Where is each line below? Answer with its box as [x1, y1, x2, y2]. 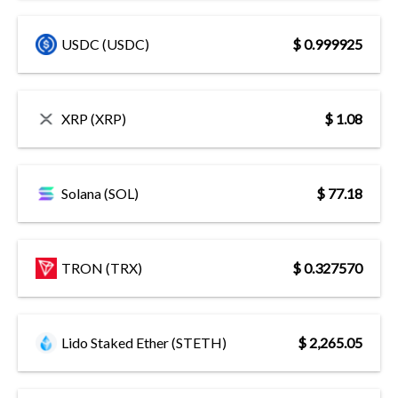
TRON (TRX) [61, 259, 142, 276]
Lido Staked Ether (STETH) [61, 333, 227, 351]
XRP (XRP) [61, 109, 126, 127]
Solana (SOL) [61, 184, 139, 202]
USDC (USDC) [61, 35, 149, 52]
